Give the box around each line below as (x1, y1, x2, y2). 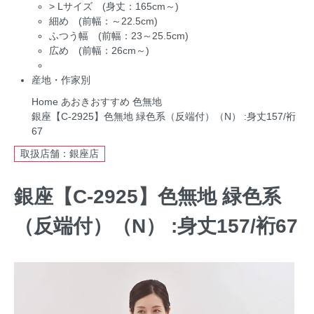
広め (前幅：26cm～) (49, 44, 149, 56)
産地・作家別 (32, 74, 90, 86)
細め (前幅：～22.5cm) (49, 15, 158, 27)
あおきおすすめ (61, 95, 130, 107)
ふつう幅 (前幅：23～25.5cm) (49, 29, 189, 41)
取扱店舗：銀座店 (20, 147, 99, 159)
